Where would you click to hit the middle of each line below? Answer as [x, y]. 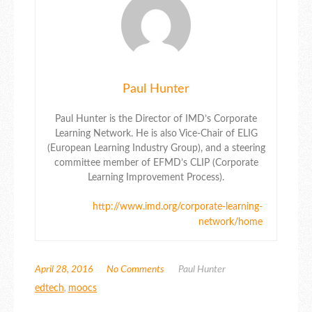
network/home [231, 222]
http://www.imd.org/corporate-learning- [178, 206]
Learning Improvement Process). [156, 177]
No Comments [135, 269]
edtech [49, 288]
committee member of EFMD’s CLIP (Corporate [156, 163]
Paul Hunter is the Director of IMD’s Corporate [156, 119]
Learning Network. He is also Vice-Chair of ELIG [156, 133]
